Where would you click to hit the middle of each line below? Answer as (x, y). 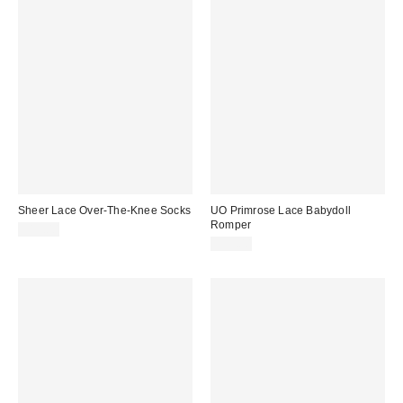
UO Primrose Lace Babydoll (281, 211)
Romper (231, 225)
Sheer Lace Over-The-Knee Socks (104, 211)
